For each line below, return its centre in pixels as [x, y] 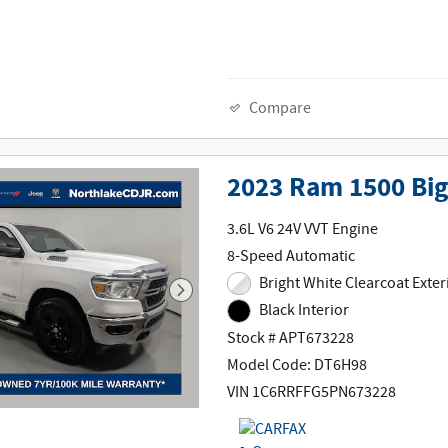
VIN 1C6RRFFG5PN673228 [312, 392]
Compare [280, 109]
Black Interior [303, 311]
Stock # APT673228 [291, 338]
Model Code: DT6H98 [297, 365]
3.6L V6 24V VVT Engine [303, 229]
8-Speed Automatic [291, 256]
